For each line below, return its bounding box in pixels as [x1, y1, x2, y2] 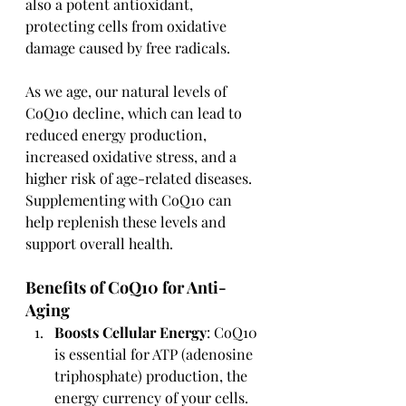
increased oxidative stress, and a [25, 147, 240, 166]
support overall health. [25, 234, 173, 253]
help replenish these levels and [25, 212, 229, 231]
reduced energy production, [25, 125, 210, 144]
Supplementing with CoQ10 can [25, 190, 236, 209]
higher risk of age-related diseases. [25, 169, 256, 188]
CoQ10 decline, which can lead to [25, 103, 246, 122]
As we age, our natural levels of [25, 82, 230, 101]
